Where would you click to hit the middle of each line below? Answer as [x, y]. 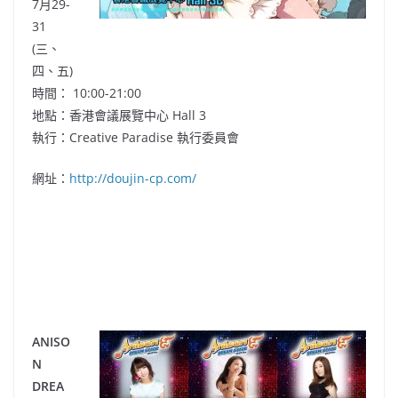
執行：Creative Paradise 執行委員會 [135, 138]
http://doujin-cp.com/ [133, 179]
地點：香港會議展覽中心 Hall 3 [119, 115]
